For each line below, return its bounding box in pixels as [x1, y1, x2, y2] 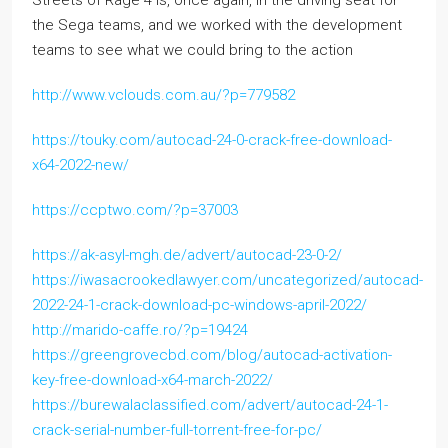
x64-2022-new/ [32, 155, 129, 174]
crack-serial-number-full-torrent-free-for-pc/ [32, 420, 322, 439]
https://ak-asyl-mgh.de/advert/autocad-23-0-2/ [32, 245, 342, 264]
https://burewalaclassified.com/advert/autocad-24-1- [32, 395, 388, 414]
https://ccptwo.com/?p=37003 [32, 200, 238, 219]
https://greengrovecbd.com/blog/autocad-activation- [32, 345, 392, 364]
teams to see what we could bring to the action [32, 40, 353, 59]
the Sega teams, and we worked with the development [32, 15, 402, 34]
